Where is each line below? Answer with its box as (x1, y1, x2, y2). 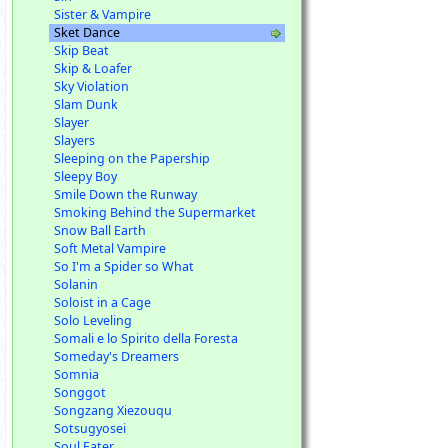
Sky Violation (53, 78, 129, 95)
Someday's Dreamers (53, 348, 179, 365)
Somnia (53, 366, 99, 383)
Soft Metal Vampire (53, 240, 166, 257)
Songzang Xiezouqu (53, 402, 172, 419)
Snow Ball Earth (53, 222, 146, 239)
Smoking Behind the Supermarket (53, 204, 256, 221)
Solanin (53, 276, 98, 293)
